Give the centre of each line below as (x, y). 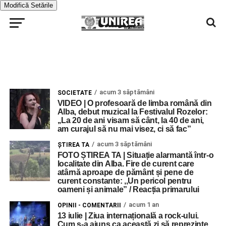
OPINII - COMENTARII (89, 205)
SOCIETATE (74, 93)
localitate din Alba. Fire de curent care (126, 164)
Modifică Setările (29, 5)
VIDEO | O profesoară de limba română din (134, 103)
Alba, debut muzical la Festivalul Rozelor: (132, 112)
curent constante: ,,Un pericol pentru (124, 181)
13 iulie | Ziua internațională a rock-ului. (128, 216)
